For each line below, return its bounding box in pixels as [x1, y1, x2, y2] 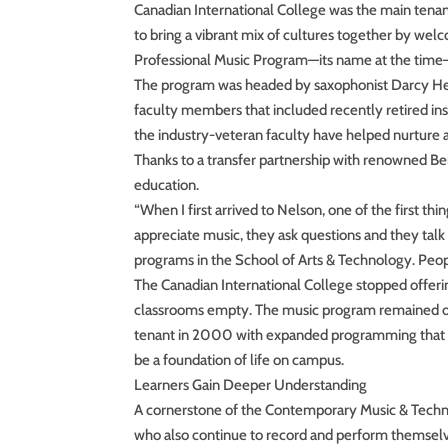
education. [134, 175, 200, 194]
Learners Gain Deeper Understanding [134, 375, 368, 394]
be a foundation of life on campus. [134, 350, 345, 369]
